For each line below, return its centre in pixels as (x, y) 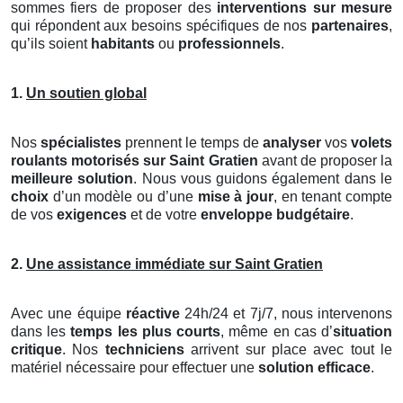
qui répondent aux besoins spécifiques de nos (161, 25)
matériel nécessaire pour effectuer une (134, 367)
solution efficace (314, 367)
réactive (152, 313)
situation (363, 331)
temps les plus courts (146, 331)
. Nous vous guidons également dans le (263, 178)
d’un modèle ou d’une (123, 196)
